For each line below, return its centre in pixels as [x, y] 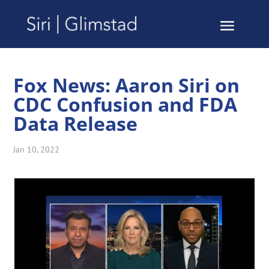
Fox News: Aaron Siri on [127, 85]
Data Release [76, 123]
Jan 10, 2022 [37, 150]
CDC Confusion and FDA [125, 104]
